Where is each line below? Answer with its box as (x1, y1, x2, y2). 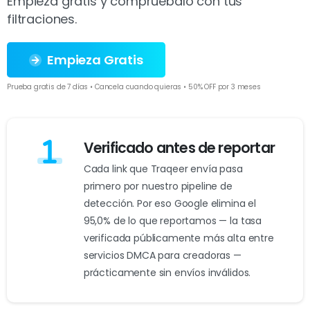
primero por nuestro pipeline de (83, 179, 232, 194)
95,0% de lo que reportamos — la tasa (83, 214, 262, 228)
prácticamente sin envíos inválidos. (83, 266, 251, 280)
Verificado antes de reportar (83, 138, 275, 158)
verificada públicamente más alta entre (83, 231, 274, 246)
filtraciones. (7, 10, 77, 28)
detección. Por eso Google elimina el (83, 197, 257, 211)
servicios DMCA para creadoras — (83, 248, 241, 263)
